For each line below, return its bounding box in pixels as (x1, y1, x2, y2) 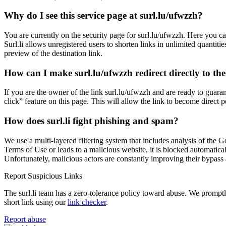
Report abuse (4, 214, 46, 223)
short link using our (4, 197, 68, 206)
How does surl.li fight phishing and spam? (4, 116, 179, 127)
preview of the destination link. (4, 48, 102, 58)
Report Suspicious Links (4, 171, 82, 180)
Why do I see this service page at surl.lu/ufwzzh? (4, 10, 203, 21)
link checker (68, 197, 106, 206)
